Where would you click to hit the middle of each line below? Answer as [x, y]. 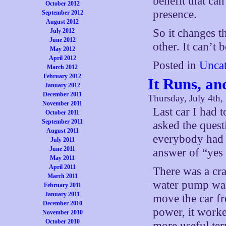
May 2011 [63, 158]
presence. [175, 14]
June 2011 [63, 149]
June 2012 [62, 40]
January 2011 [63, 194]
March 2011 [62, 176]
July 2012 [63, 31]
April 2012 [62, 58]
